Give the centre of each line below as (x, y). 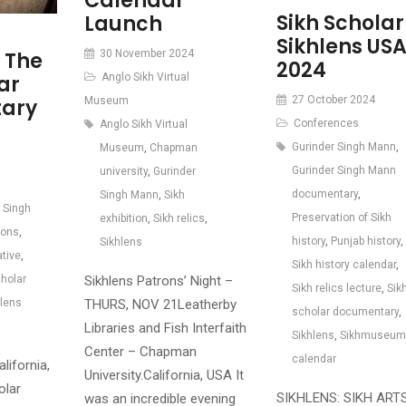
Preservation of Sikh (341, 218)
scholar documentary (345, 312)
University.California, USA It (164, 375)
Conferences (326, 124)
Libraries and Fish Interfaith (165, 328)
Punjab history (365, 242)
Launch (123, 24)
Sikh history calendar (343, 265)
